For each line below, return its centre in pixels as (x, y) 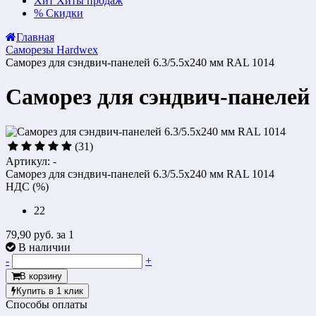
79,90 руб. (31, 234)
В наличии (44, 247)
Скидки (65, 13)
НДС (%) (27, 186)
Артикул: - (31, 161)
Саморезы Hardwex (52, 50)
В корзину (41, 276)
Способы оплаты (47, 304)
